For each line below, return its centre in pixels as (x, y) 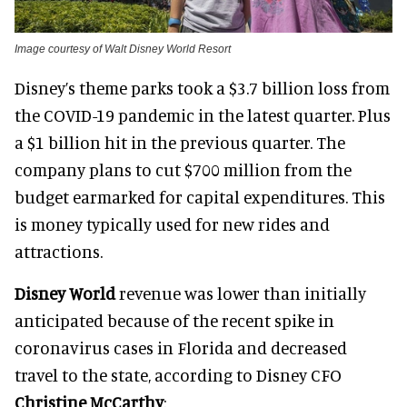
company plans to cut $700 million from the (183, 169)
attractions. (59, 251)
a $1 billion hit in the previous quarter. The (180, 142)
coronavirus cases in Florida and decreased (181, 347)
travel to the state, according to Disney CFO (178, 374)
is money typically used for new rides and (172, 223)
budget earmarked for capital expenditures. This (200, 196)
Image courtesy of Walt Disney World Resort (123, 49)
